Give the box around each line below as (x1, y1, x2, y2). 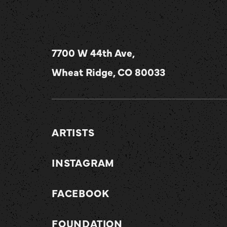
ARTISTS (52, 125, 95, 139)
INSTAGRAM (52, 156, 115, 169)
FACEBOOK (52, 186, 109, 200)
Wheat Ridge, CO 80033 (52, 65, 165, 79)
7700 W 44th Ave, (52, 46, 135, 59)
